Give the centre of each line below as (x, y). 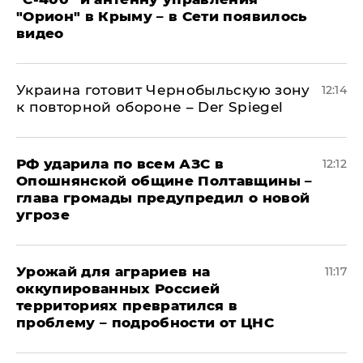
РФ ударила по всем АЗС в (120, 163)
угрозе (43, 214)
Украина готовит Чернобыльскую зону (163, 90)
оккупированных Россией (118, 288)
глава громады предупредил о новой (163, 197)
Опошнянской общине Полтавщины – (164, 180)
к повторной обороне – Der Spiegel (150, 107)
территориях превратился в (127, 305)
